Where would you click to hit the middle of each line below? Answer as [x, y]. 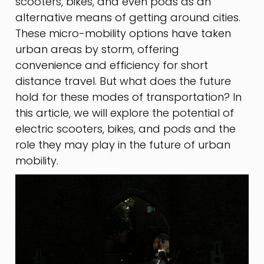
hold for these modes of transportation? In [129, 97]
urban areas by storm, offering [98, 49]
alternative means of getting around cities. [128, 18]
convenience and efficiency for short [112, 65]
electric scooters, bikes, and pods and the [126, 129]
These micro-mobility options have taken [123, 34]
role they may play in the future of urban [123, 145]
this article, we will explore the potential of [125, 113]
